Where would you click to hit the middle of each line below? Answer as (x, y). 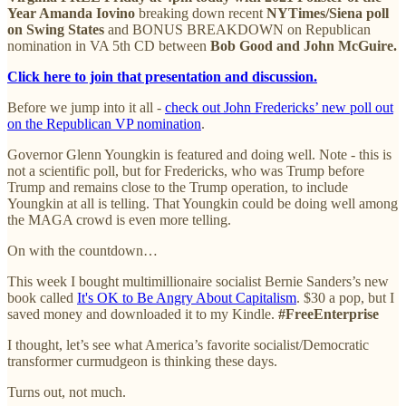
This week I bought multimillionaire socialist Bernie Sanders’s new (198, 281)
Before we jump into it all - (86, 107)
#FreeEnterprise (329, 314)
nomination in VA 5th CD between (109, 45)
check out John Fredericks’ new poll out (279, 107)
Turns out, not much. (67, 391)
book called (42, 297)
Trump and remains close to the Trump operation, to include (178, 187)
